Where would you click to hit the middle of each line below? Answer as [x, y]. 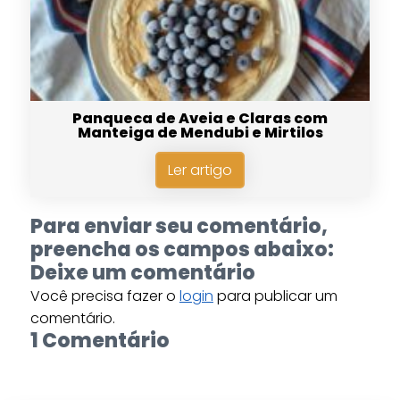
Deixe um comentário [142, 273]
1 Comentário [100, 341]
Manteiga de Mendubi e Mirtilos [200, 133]
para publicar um [275, 296]
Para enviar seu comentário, [179, 227]
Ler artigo [200, 171]
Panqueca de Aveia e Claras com [200, 119]
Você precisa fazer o [104, 296]
